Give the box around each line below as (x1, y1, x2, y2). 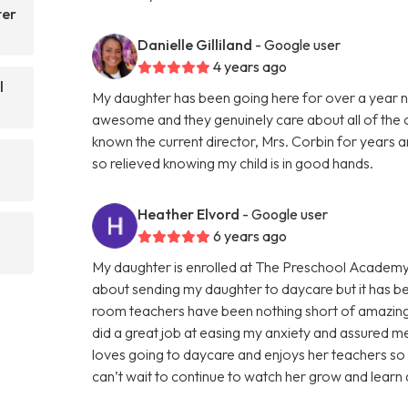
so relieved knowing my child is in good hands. (92, 153, 374, 172)
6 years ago (213, 226, 288, 245)
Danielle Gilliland (138, 35, 253, 54)
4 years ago (213, 56, 288, 76)
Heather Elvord (138, 204, 240, 223)
